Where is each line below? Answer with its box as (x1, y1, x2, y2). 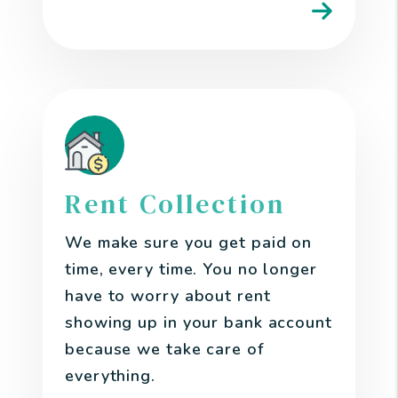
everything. (65, 365, 155, 386)
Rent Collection (65, 186, 285, 222)
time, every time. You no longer (65, 259, 317, 280)
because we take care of (65, 338, 264, 360)
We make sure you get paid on (65, 232, 313, 253)
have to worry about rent (65, 285, 271, 306)
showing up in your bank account (65, 312, 332, 333)
